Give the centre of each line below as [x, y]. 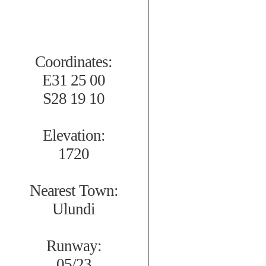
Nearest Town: [74, 191]
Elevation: [74, 136]
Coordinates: [74, 62]
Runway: [74, 246]
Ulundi [74, 209]
